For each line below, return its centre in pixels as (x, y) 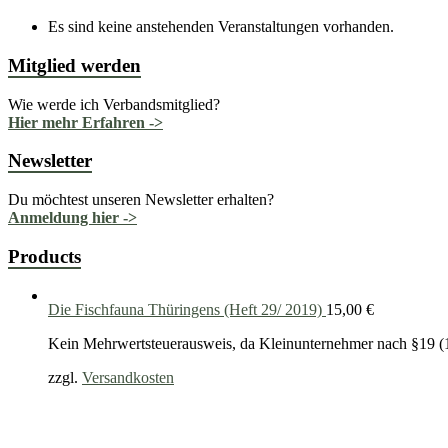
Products (44, 256)
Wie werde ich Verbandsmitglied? (114, 104)
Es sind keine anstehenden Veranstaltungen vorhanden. (221, 27)
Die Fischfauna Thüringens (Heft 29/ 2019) (185, 309)
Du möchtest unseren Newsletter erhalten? (141, 200)
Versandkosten (128, 377)
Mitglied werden (74, 66)
